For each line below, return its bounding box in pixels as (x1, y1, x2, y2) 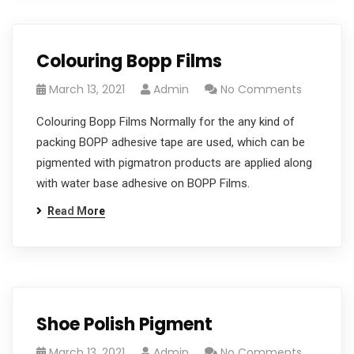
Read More (47, 205, 105, 217)
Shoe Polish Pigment (36, 312, 213, 337)
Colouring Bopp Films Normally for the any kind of (36, 115, 295, 129)
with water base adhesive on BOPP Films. (36, 176, 250, 190)
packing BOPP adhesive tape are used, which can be (36, 135, 305, 149)
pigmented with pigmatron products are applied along (36, 156, 312, 170)
